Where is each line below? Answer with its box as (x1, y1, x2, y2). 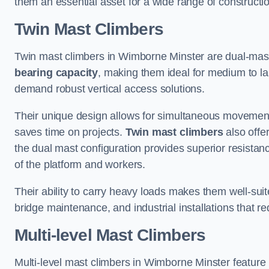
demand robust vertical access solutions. (14, 83, 205, 95)
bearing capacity (14, 67, 98, 79)
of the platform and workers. (14, 159, 145, 171)
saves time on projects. (14, 126, 125, 138)
